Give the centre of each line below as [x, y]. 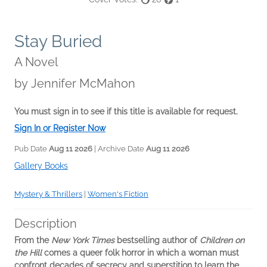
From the [33, 240]
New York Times [83, 240]
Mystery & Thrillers [48, 194]
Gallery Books [41, 166]
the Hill [29, 253]
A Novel [36, 62]
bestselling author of [157, 240]
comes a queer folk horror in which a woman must [142, 253]
